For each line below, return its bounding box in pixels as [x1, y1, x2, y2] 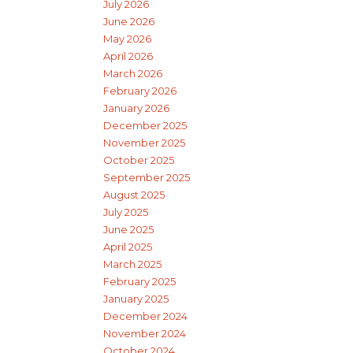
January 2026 [103, 102, 169, 115]
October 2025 [103, 154, 174, 167]
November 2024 [103, 327, 186, 340]
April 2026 [103, 50, 153, 63]
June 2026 [103, 15, 154, 28]
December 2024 [103, 310, 188, 323]
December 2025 [103, 119, 187, 132]
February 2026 [103, 84, 176, 98]
